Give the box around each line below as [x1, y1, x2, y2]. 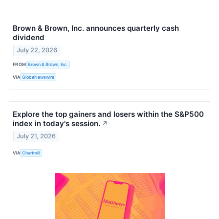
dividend [13, 33, 44, 43]
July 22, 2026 [17, 46, 58, 54]
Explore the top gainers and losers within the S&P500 [13, 109, 204, 119]
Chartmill [22, 150, 41, 156]
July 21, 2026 [17, 132, 56, 140]
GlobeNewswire [22, 74, 55, 80]
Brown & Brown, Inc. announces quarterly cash [13, 23, 179, 33]
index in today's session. [13, 118, 100, 128]
